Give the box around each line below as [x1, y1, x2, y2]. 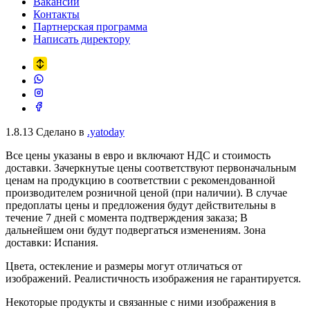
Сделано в [33, 125, 87, 138]
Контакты [33, 8, 80, 20]
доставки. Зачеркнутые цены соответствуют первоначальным [6, 161, 296, 174]
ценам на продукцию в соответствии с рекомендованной [6, 174, 275, 186]
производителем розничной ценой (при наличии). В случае [6, 186, 287, 199]
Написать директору [33, 33, 130, 45]
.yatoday [87, 125, 125, 138]
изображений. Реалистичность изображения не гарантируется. [6, 272, 301, 284]
